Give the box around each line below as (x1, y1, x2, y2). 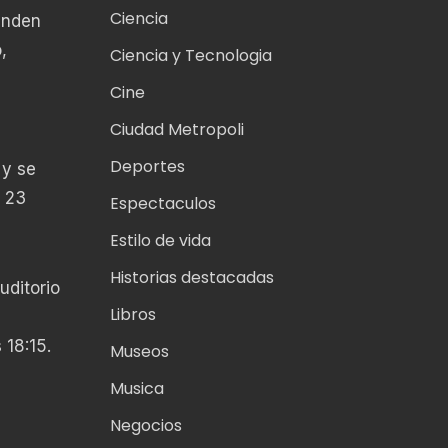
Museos (109, 340, 169, 364)
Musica (109, 377, 164, 401)
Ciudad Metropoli (109, 118, 244, 142)
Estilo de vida (109, 229, 211, 253)
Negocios (109, 414, 182, 438)
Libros (109, 303, 156, 327)
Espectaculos (109, 192, 216, 216)
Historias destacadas (109, 266, 274, 290)
